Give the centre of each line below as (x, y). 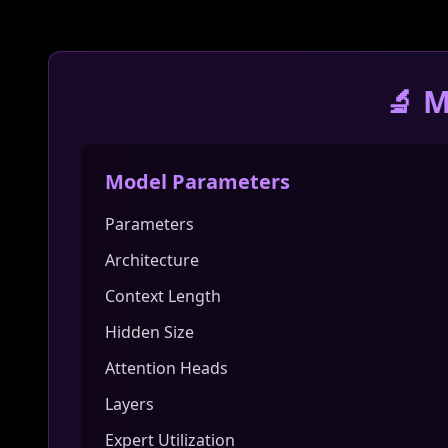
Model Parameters (197, 181)
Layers (129, 404)
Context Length (163, 296)
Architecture (152, 260)
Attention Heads (166, 368)
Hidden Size (149, 332)
